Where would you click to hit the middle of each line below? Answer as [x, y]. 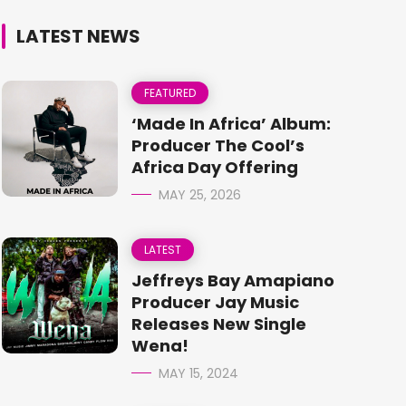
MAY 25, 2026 [200, 195]
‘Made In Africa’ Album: [231, 124]
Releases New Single [219, 324]
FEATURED [170, 93]
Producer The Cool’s [218, 145]
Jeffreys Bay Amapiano [233, 280]
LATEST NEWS [78, 36]
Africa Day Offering [215, 167]
